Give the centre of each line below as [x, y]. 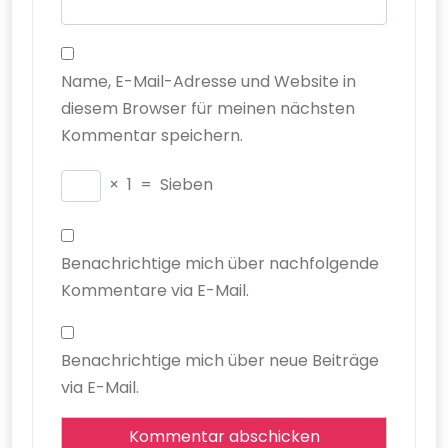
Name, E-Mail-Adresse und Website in [208, 81]
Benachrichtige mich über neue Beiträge [220, 360]
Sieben [186, 184]
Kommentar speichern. [152, 135]
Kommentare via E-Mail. [155, 290]
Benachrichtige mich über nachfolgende [220, 263]
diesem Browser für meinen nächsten [208, 108]
